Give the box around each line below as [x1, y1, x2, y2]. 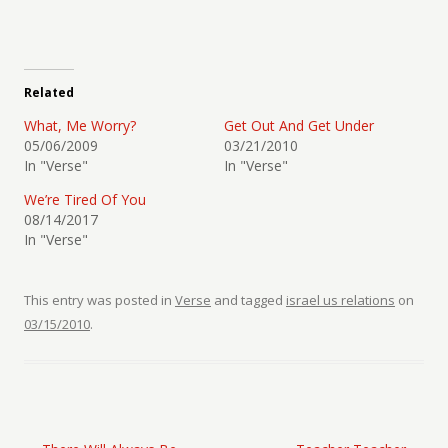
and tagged [211, 291, 286, 309]
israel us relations [286, 291, 395, 309]
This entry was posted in [24, 291, 175, 309]
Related [24, 84, 74, 101]
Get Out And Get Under [224, 116, 374, 135]
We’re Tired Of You [24, 190, 146, 209]
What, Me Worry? [24, 116, 136, 135]
